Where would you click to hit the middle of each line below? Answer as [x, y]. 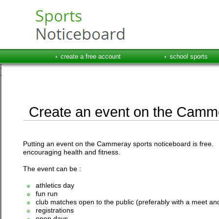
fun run [44, 194]
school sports [188, 56]
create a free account [90, 56]
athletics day [52, 185]
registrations [52, 210]
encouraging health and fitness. [71, 152]
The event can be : [52, 169]
